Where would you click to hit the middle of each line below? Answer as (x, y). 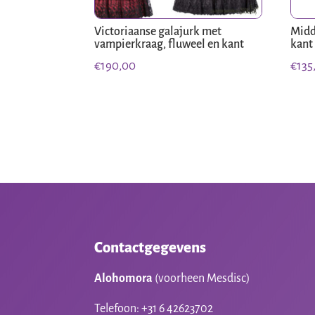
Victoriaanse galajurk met (158, 32)
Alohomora (124, 278)
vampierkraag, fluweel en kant (169, 45)
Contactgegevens (150, 247)
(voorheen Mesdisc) (202, 278)
